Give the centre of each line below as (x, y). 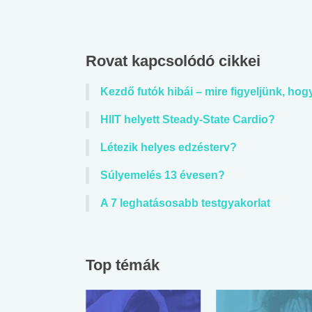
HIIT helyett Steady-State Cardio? (188, 119)
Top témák (123, 265)
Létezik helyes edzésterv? (169, 147)
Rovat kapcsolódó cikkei (173, 61)
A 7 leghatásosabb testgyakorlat (185, 203)
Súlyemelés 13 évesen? (163, 175)
